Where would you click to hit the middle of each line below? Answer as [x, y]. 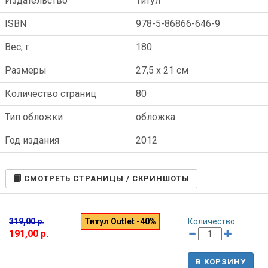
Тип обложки [34, 117]
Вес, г [17, 47]
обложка [156, 117]
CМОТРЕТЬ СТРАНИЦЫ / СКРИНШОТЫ [106, 179]
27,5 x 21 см [162, 71]
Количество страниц [51, 94]
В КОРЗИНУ [221, 262]
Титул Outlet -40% [120, 222]
